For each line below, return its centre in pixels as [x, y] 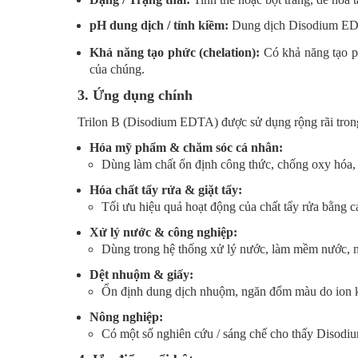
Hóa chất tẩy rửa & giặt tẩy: [166, 189]
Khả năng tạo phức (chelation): [175, 52]
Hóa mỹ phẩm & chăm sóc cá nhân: [186, 147]
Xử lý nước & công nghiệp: [163, 232]
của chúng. [117, 69]
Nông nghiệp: [126, 316]
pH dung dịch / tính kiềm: [159, 25]
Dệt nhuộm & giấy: [141, 274]
